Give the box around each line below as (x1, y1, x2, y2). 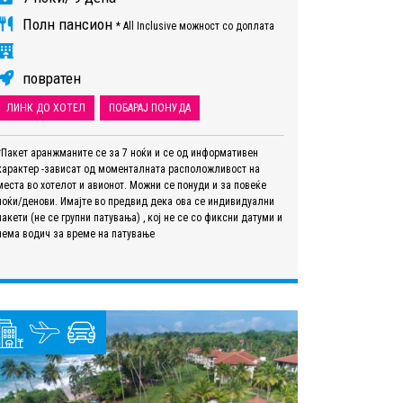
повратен (19, 68, 81, 87)
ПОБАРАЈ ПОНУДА (109, 101, 191, 114)
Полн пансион (19, 14, 116, 33)
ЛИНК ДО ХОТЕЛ (6, 101, 85, 114)
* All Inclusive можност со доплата (116, 19, 274, 32)
